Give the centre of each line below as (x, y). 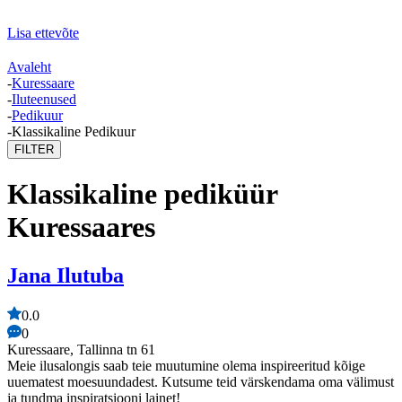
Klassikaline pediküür (142, 194)
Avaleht (29, 67)
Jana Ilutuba (66, 275)
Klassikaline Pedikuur (74, 131)
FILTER (34, 149)
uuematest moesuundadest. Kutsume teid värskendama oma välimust (201, 381)
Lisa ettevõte (43, 33)
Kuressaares (81, 227)
